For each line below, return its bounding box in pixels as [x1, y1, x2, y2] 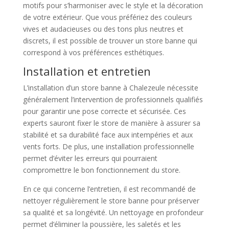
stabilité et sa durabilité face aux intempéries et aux [22, 130, 193, 140]
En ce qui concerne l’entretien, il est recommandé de [22, 184, 196, 194]
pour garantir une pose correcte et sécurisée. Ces [22, 106, 186, 116]
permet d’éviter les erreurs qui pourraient [22, 153, 157, 163]
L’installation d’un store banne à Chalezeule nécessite [22, 83, 198, 93]
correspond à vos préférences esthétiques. [22, 48, 164, 57]
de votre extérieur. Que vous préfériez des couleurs [22, 12, 192, 22]
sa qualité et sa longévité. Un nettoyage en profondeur [22, 208, 203, 217]
